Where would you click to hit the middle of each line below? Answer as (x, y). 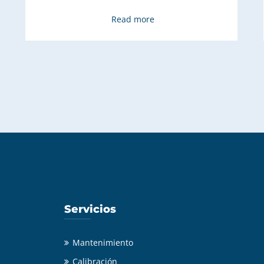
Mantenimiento (103, 242)
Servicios (90, 209)
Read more (133, 19)
